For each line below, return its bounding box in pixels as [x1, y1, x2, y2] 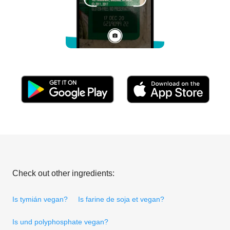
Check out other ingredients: [12, 168, 114, 178]
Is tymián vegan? [12, 195, 68, 203]
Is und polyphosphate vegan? [12, 217, 108, 226]
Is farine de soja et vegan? [78, 195, 164, 203]
